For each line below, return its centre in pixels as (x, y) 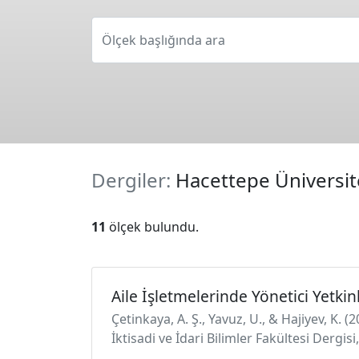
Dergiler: (133, 180)
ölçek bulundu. (152, 227)
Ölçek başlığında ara (163, 40)
